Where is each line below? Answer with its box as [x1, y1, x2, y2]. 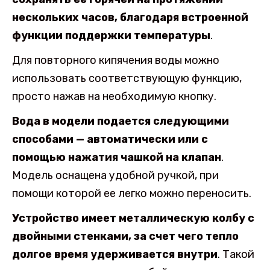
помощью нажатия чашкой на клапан [12, 151, 221, 165]
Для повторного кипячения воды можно [12, 54, 219, 67]
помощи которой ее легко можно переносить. [12, 187, 251, 201]
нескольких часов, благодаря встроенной [12, 11, 248, 25]
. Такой [218, 247, 254, 261]
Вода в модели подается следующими [12, 115, 229, 128]
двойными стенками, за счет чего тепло [12, 229, 239, 243]
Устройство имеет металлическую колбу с [12, 211, 254, 225]
